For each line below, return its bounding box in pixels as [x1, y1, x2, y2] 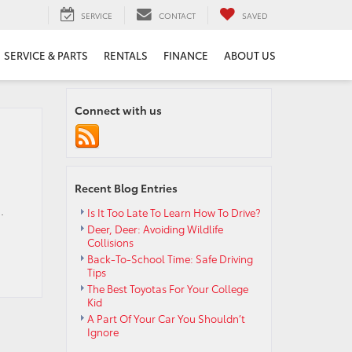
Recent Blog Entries [74, 180, 178, 196]
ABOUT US [224, 48, 276, 63]
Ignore [86, 324, 119, 339]
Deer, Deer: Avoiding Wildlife [86, 222, 223, 236]
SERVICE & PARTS [4, 48, 88, 63]
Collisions [86, 235, 134, 249]
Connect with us [74, 102, 162, 118]
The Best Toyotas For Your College [86, 281, 248, 295]
